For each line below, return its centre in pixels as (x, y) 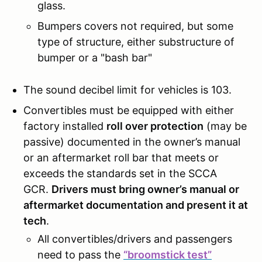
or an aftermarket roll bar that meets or (121, 157)
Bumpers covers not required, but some (135, 26)
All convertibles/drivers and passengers (135, 239)
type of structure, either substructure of (136, 42)
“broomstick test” (168, 254)
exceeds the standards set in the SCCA (120, 173)
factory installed (65, 126)
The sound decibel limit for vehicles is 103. (129, 89)
